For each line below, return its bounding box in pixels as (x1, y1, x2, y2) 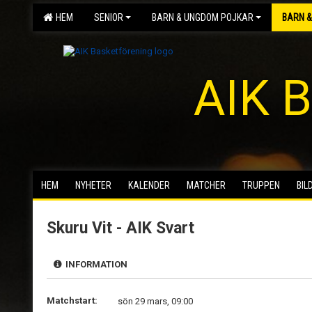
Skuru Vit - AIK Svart (47, 219, 194, 237)
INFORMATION (61, 259, 127, 270)
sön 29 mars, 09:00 (118, 296, 193, 306)
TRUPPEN (242, 180, 280, 191)
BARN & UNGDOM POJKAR (152, 12, 253, 23)
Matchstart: (47, 295, 97, 306)
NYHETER (75, 180, 111, 191)
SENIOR (94, 12, 123, 23)
